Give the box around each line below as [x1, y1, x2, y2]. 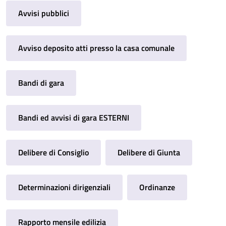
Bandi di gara [18, 76, 64, 89]
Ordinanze [139, 181, 176, 193]
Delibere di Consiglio [18, 146, 89, 158]
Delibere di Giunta [118, 146, 181, 158]
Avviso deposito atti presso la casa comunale [18, 41, 175, 54]
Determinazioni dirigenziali [18, 181, 110, 193]
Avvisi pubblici [18, 7, 69, 19]
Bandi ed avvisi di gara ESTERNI [18, 111, 129, 124]
